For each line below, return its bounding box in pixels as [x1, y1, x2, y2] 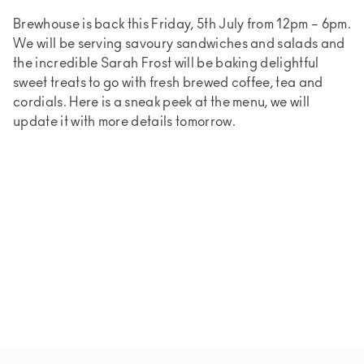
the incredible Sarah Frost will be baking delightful [13, 58, 319, 71]
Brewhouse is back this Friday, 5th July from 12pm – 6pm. [13, 19, 351, 32]
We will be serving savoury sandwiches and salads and [13, 38, 345, 52]
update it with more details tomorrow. [13, 116, 236, 130]
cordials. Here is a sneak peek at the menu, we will [13, 97, 310, 110]
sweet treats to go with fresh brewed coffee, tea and [13, 77, 323, 91]
